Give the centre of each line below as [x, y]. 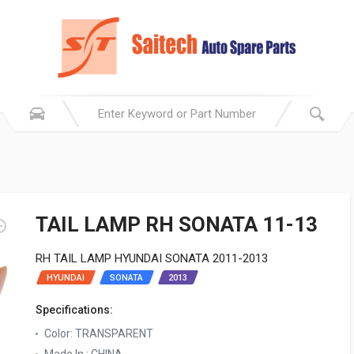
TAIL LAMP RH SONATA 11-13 [177, 224]
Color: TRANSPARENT [99, 333]
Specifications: [74, 310]
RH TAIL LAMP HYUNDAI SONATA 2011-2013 [152, 258]
